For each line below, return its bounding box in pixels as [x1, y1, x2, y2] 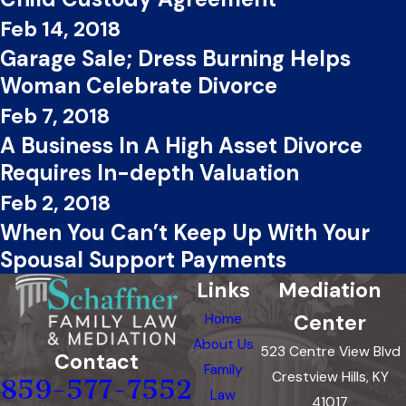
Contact [53, 348, 139, 376]
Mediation [278, 276, 382, 304]
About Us [192, 335, 254, 354]
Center [294, 309, 367, 337]
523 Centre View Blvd [259, 343, 401, 362]
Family [203, 361, 243, 380]
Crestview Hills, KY [271, 368, 389, 387]
